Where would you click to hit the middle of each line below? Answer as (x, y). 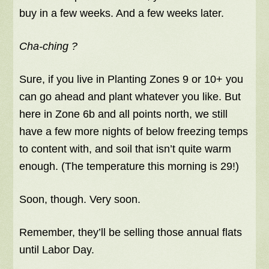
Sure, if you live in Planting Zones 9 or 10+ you (131, 80)
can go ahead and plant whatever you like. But (130, 97)
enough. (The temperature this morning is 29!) (129, 167)
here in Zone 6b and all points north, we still (124, 114)
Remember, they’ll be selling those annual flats (131, 233)
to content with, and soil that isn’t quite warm (125, 149)
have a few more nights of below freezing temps (134, 132)
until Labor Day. (57, 250)
